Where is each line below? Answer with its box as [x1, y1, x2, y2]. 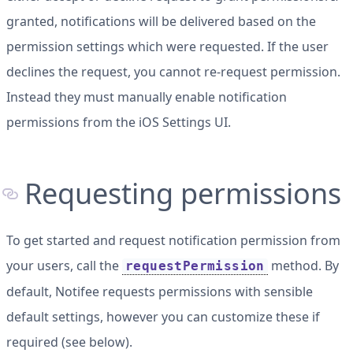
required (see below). [6, 333, 132, 351]
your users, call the [6, 257, 122, 274]
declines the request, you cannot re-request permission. [6, 63, 340, 80]
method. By [267, 257, 339, 274]
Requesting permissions [24, 174, 341, 213]
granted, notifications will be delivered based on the [6, 13, 316, 30]
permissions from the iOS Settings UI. [6, 113, 231, 131]
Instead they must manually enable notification [6, 88, 287, 106]
